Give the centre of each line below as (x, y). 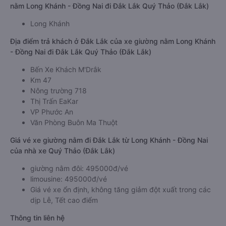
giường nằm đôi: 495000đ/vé (79, 168)
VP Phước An (52, 112)
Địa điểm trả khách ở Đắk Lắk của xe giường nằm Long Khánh (113, 41)
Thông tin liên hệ (37, 218)
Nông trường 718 (59, 91)
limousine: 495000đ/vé (69, 179)
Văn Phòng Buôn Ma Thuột (74, 122)
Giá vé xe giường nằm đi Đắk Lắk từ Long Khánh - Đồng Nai (109, 140)
